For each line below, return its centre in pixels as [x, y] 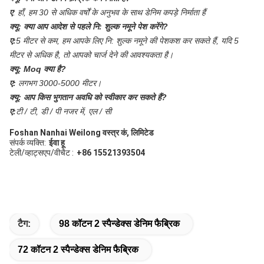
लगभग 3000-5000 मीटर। [60, 83]
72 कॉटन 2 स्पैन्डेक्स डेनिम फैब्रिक [78, 249]
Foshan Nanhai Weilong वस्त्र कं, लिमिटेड [82, 132]
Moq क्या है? [45, 69]
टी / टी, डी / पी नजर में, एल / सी [64, 111]
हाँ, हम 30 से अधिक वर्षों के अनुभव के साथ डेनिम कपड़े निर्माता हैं [112, 12]
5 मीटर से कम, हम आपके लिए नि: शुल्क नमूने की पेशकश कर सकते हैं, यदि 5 [127, 40]
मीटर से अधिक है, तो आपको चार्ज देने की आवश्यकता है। [91, 55]
